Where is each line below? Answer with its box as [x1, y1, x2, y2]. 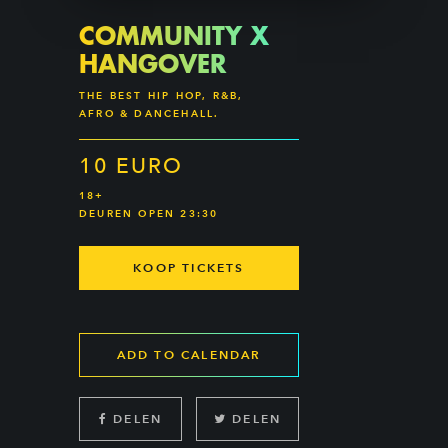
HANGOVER [79, 47, 226, 79]
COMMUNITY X [79, 19, 269, 51]
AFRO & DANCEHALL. [79, 107, 220, 120]
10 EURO [79, 153, 183, 178]
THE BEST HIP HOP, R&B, [79, 89, 244, 102]
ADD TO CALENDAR [116, 347, 262, 362]
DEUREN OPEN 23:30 [79, 207, 219, 220]
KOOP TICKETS [133, 260, 245, 275]
